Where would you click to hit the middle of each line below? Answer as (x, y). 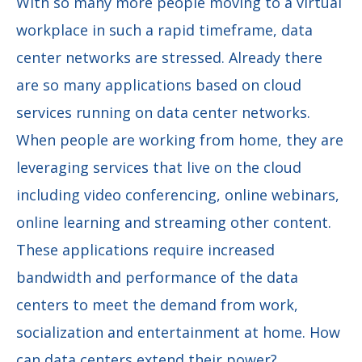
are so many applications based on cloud (159, 84)
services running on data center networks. (163, 112)
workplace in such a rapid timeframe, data (164, 29)
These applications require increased (145, 249)
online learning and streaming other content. (174, 222)
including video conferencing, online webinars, (178, 194)
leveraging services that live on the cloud (159, 167)
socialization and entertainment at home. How (178, 332)
